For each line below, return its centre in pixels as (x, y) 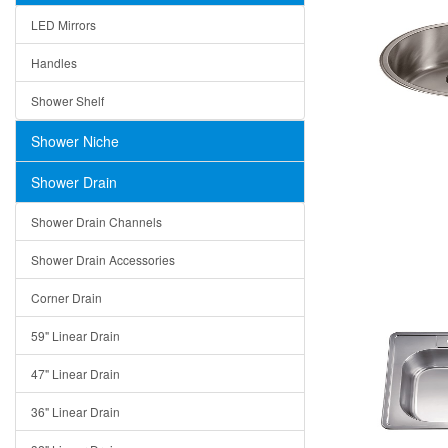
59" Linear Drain (75, 335)
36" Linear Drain (75, 411)
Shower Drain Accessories (103, 259)
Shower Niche (75, 140)
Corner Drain (66, 297)
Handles (54, 62)
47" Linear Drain (75, 373)
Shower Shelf (67, 100)
